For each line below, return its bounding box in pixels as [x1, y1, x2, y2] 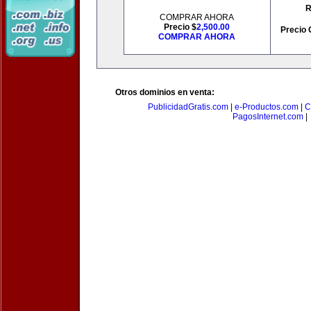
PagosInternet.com [233, 112, 303, 121]
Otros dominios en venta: [115, 87, 215, 97]
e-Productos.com [235, 102, 299, 112]
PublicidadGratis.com [148, 102, 228, 112]
